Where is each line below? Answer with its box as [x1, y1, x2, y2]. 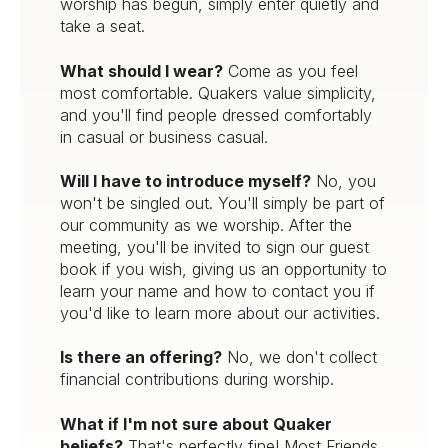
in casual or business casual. [60, 126, 268, 147]
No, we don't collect [222, 347, 377, 368]
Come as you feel [223, 60, 358, 81]
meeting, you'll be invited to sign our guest [60, 237, 369, 258]
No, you [311, 171, 376, 192]
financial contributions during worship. [60, 369, 334, 390]
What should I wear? [60, 60, 223, 81]
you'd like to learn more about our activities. [60, 303, 380, 324]
